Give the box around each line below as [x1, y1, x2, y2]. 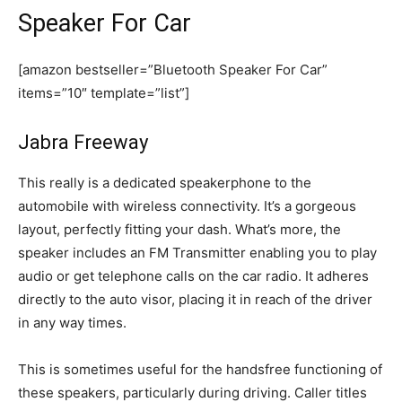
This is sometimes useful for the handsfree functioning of [18, 360, 382, 378]
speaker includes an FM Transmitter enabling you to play [18, 243, 377, 261]
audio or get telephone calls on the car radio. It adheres [18, 267, 369, 284]
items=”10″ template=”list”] [18, 83, 189, 101]
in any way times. [18, 313, 127, 331]
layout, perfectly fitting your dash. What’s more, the [18, 220, 341, 238]
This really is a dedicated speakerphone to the [18, 173, 311, 191]
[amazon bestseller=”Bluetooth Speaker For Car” [18, 60, 328, 78]
